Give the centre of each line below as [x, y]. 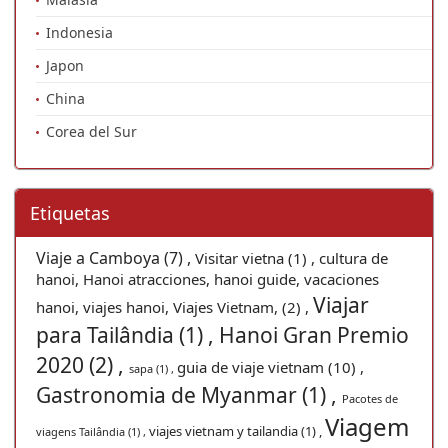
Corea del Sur [91, 131]
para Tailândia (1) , [127, 335]
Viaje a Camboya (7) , [115, 258]
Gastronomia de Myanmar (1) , [189, 395]
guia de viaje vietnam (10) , [270, 367]
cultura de [353, 258]
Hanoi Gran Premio [314, 335]
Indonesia [79, 32]
